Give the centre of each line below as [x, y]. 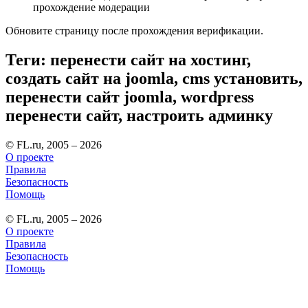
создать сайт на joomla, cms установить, [154, 79]
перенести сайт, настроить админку [139, 116]
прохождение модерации [91, 8]
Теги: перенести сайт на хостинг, [128, 60]
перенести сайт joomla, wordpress [130, 97]
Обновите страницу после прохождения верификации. [134, 31]
